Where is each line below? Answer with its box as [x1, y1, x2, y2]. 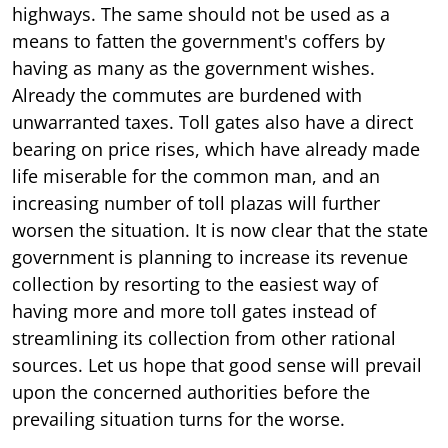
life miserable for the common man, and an [12, 163, 380, 188]
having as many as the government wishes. [12, 55, 375, 80]
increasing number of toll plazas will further [12, 190, 380, 215]
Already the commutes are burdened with [12, 82, 362, 107]
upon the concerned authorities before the [12, 379, 370, 404]
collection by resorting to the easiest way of [12, 271, 378, 296]
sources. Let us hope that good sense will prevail [12, 352, 422, 377]
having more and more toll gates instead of [12, 298, 376, 323]
